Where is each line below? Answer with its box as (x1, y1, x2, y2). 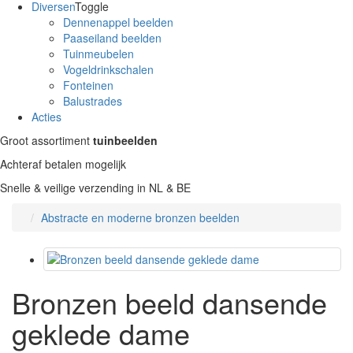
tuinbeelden (93, 132, 158, 148)
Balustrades (63, 92, 122, 109)
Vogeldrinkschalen (63, 61, 154, 77)
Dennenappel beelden (63, 13, 173, 30)
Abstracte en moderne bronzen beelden (41, 209, 240, 225)
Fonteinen (63, 76, 113, 93)
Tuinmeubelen (63, 45, 134, 61)
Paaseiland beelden (63, 29, 162, 46)
